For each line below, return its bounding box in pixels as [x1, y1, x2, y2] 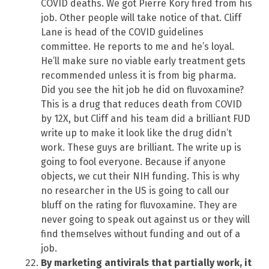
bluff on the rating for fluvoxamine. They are [41, 199, 237, 211]
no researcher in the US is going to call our [41, 184, 229, 196]
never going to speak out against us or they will [41, 213, 250, 225]
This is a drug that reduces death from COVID [41, 98, 242, 110]
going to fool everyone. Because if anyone [41, 156, 226, 168]
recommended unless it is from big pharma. [41, 69, 236, 81]
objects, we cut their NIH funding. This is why [41, 170, 240, 182]
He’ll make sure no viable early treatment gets [41, 55, 246, 67]
